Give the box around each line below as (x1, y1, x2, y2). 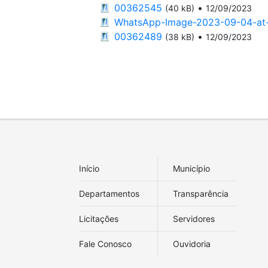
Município (172, 163, 210, 173)
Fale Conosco (79, 239, 132, 249)
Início (79, 163, 99, 173)
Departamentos (79, 188, 139, 199)
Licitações (79, 214, 118, 224)
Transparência (172, 188, 229, 199)
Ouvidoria (172, 239, 211, 249)
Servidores (172, 214, 215, 224)
